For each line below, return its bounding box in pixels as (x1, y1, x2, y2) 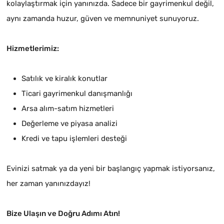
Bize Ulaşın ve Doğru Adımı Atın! (6, 208, 120, 218)
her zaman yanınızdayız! (6, 178, 91, 188)
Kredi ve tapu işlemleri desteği (21, 133, 127, 143)
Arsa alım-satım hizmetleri (21, 103, 114, 113)
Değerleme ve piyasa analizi (21, 118, 118, 128)
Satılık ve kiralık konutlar (21, 73, 108, 83)
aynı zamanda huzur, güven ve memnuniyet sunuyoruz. (6, 13, 199, 23)
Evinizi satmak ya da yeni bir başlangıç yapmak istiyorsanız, (6, 163, 215, 173)
